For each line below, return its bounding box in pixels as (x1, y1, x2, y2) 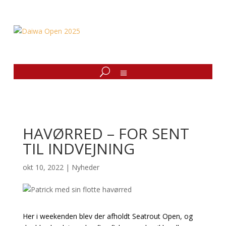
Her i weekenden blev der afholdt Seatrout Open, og (22, 211, 193, 221)
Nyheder (71, 162, 99, 172)
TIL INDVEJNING (22, 138, 135, 159)
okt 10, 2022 (22, 162, 64, 172)
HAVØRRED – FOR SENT (22, 123, 189, 144)
